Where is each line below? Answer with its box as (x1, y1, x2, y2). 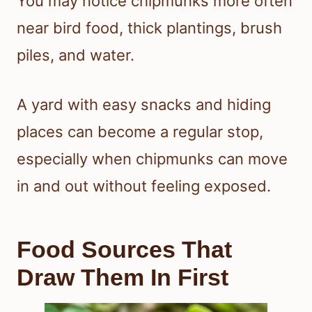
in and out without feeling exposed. (17, 177, 271, 196)
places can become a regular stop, (17, 123, 263, 141)
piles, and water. (17, 46, 134, 65)
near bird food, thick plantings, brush (17, 19, 282, 38)
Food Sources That (17, 236, 232, 263)
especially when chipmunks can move (17, 150, 288, 169)
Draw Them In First (17, 264, 228, 291)
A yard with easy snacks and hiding (17, 95, 271, 114)
